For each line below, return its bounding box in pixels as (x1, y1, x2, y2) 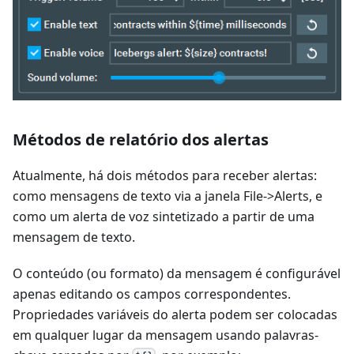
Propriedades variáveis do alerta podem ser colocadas (13, 305, 337, 323)
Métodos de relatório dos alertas (13, 128, 269, 150)
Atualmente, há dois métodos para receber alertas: (13, 166, 317, 184)
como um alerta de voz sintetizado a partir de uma (13, 207, 314, 225)
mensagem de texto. (13, 228, 135, 246)
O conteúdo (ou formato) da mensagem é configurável (13, 264, 341, 282)
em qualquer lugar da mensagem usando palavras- (13, 326, 318, 344)
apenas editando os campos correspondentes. (13, 284, 291, 303)
